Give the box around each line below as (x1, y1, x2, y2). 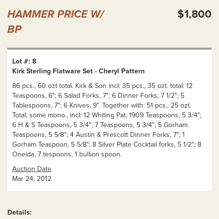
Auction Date (12, 165, 51, 174)
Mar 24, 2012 (12, 175, 51, 183)
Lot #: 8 (12, 57, 36, 66)
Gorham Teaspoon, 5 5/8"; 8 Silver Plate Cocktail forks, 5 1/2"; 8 (12, 140, 201, 149)
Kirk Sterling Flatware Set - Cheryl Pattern (12, 67, 145, 76)
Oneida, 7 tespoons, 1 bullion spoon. (12, 150, 122, 159)
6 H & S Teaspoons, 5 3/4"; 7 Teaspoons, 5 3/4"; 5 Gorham (12, 121, 188, 130)
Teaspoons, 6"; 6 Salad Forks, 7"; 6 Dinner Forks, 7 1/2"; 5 (12, 91, 184, 100)
